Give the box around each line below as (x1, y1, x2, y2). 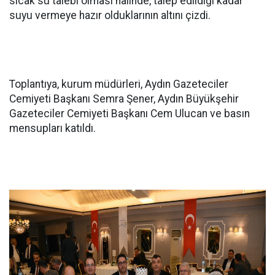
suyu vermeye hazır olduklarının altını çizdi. (9, 9, 211, 22)
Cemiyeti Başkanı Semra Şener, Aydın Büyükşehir (9, 93, 239, 106)
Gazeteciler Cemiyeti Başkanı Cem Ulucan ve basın (9, 107, 250, 120)
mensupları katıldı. (9, 122, 96, 135)
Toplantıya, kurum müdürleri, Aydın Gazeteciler (9, 78, 228, 91)
